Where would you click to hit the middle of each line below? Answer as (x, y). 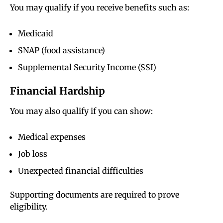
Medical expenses (52, 137)
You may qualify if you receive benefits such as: (100, 8)
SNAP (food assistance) (61, 51)
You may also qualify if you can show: (81, 111)
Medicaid (36, 34)
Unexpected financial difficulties (81, 171)
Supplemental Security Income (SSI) (87, 67)
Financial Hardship (57, 91)
